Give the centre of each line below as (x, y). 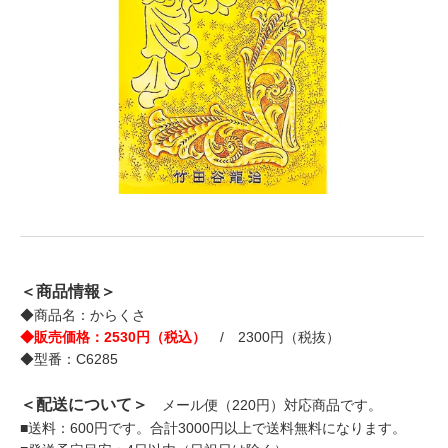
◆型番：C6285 (69, 359)
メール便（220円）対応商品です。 (265, 405)
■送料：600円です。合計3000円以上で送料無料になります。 (213, 428)
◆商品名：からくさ (83, 315)
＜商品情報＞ (68, 292)
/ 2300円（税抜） (273, 337)
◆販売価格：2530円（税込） (113, 337)
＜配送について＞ (84, 405)
